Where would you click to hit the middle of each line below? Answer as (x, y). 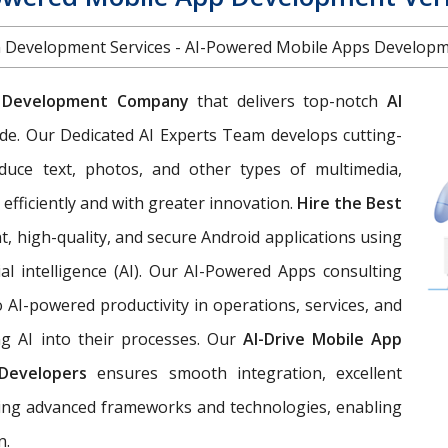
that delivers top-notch (292, 100)
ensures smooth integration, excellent (245, 372)
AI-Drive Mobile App (322, 338)
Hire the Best (349, 202)
